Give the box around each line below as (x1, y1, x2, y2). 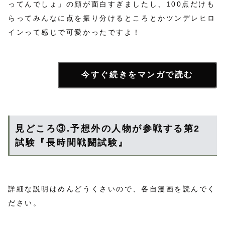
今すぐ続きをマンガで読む (81, 70, 193, 79)
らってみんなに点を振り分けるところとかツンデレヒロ (8, 14, 216, 22)
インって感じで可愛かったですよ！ (8, 28, 141, 36)
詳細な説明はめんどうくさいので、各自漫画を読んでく (8, 184, 216, 193)
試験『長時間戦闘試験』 (15, 137, 129, 148)
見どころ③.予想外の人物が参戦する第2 (15, 123, 200, 134)
